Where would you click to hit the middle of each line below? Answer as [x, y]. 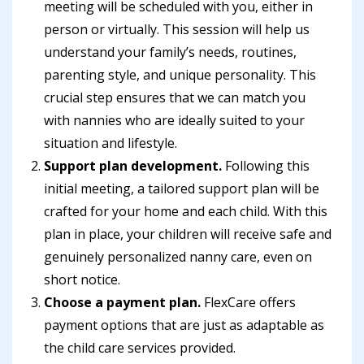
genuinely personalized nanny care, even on [178, 257]
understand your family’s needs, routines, [170, 52]
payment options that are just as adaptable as [184, 325]
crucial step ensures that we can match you [175, 97]
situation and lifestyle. [110, 143]
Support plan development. [133, 166]
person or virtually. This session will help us [177, 29]
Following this [266, 166]
